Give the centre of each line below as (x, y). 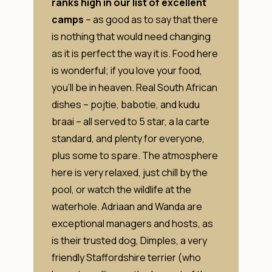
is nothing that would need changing (131, 36)
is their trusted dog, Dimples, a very (129, 240)
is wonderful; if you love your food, (127, 70)
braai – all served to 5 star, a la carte (131, 121)
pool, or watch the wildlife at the (121, 189)
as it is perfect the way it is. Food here (135, 53)
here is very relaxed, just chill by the (130, 172)
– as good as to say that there (151, 19)
